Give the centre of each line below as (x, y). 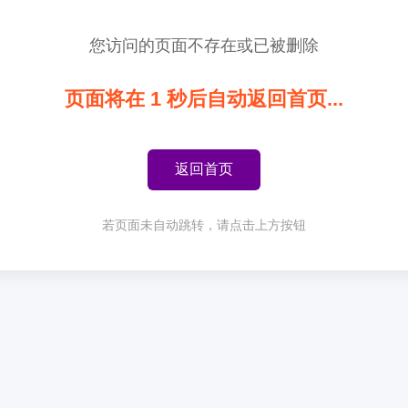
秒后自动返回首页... (252, 98)
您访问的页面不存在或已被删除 (204, 45)
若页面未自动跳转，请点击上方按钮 (204, 224)
